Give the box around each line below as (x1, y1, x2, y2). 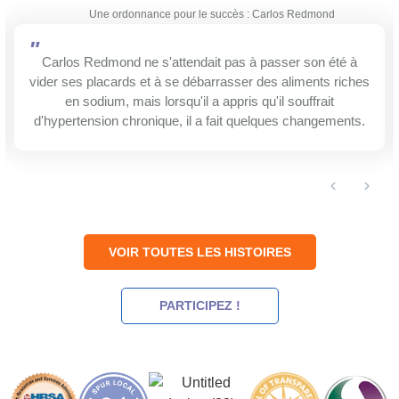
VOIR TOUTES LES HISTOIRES (108, 245, 291, 260)
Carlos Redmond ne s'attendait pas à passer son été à (42, 54, 357, 70)
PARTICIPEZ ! (159, 298, 240, 313)
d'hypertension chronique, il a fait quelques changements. (34, 113, 365, 129)
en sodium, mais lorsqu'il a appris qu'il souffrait (65, 94, 334, 110)
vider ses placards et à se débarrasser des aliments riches (29, 74, 370, 90)
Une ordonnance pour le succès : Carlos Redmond (89, 8, 335, 21)
